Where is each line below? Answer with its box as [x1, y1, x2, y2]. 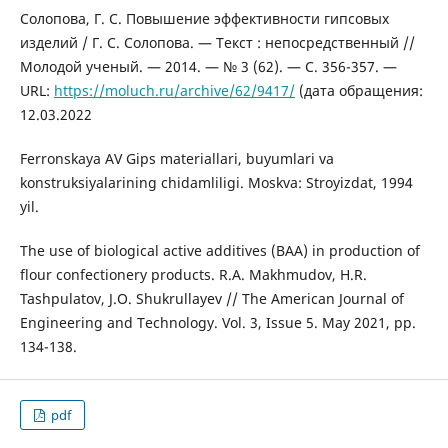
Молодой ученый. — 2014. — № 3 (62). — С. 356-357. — [19, 57, 397, 77]
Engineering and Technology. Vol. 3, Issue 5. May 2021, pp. [19, 313, 416, 333]
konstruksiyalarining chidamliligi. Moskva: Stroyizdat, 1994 [19, 173, 413, 193]
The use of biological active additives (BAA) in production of [19, 241, 420, 261]
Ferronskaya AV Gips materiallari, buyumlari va [19, 149, 334, 169]
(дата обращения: [294, 81, 423, 101]
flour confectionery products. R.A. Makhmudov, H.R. [19, 265, 367, 285]
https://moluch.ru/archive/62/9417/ [53, 81, 295, 101]
